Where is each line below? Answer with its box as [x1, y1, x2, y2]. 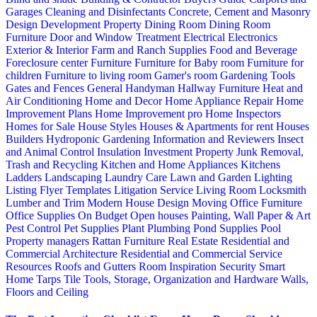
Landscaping [45, 171, 105, 183]
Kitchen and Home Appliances [100, 158, 241, 171]
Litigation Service [114, 183, 196, 196]
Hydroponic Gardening [46, 132, 153, 145]
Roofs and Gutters [54, 260, 139, 272]
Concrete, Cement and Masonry [168, 5, 311, 18]
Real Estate [168, 234, 221, 247]
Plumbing [147, 221, 193, 234]
